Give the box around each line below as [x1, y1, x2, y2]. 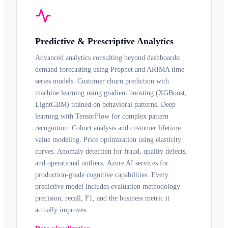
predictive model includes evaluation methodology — [35, 183, 189, 190]
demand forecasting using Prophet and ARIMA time [35, 66, 184, 73]
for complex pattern [109, 112, 168, 120]
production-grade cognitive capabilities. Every [35, 171, 168, 179]
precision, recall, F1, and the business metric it [35, 194, 169, 202]
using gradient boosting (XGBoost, [84, 89, 187, 97]
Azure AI [107, 159, 133, 167]
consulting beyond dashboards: [91, 54, 181, 62]
